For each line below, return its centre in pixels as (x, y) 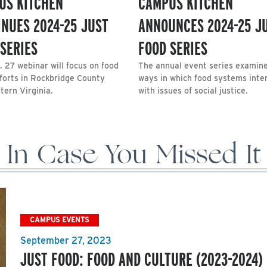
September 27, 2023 (66, 241)
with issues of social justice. (193, 90)
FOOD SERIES (173, 48)
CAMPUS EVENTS (60, 220)
